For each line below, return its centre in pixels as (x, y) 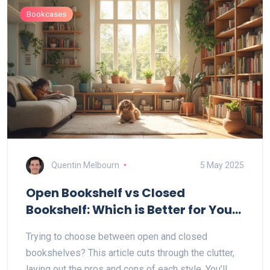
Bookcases (46, 14)
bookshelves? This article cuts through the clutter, (130, 253)
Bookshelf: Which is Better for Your (132, 210)
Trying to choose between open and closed (117, 236)
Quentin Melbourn (85, 165)
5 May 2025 (222, 165)
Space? (49, 227)
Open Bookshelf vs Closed (105, 193)
